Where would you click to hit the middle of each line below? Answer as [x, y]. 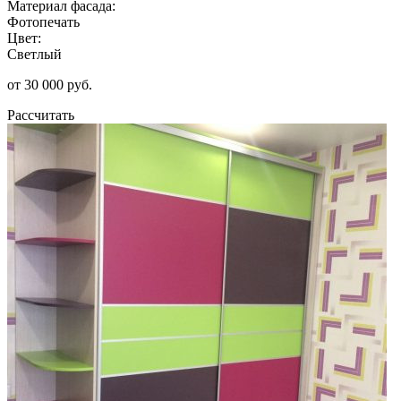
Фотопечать [43, 21]
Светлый [34, 54]
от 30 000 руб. [50, 84]
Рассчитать [41, 115]
